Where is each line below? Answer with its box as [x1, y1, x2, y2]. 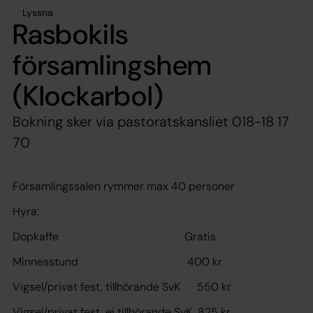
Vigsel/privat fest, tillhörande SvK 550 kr [13, 279, 231, 294]
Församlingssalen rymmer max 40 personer [13, 178, 235, 194]
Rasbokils [13, 15, 129, 52]
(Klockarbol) [13, 77, 164, 114]
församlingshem [13, 46, 212, 83]
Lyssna [22, 6, 53, 19]
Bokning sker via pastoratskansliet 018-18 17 [13, 112, 289, 131]
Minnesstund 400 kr [13, 254, 222, 269]
